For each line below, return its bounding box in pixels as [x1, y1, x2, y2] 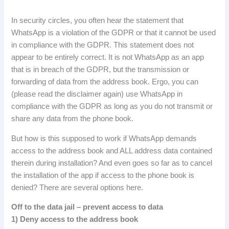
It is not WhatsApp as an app [108, 53, 204, 62]
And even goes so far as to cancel [99, 158, 213, 167]
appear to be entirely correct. [11, 53, 109, 62]
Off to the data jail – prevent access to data [11, 203, 164, 212]
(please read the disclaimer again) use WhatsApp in [11, 90, 183, 99]
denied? [11, 183, 40, 192]
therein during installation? [11, 158, 99, 167]
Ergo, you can [152, 78, 199, 86]
